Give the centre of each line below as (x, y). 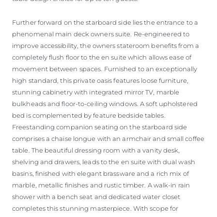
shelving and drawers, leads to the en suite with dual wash (104, 162)
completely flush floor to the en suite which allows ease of (102, 57)
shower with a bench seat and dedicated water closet (96, 197)
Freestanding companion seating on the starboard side (100, 127)
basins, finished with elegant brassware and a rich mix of (101, 174)
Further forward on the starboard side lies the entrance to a (105, 23)
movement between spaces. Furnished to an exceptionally (105, 69)
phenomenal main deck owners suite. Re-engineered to (101, 34)
